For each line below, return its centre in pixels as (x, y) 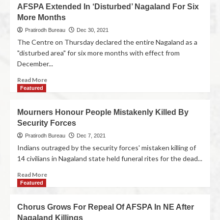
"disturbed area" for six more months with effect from (98, 53)
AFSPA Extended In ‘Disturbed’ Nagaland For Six (108, 7)
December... (35, 64)
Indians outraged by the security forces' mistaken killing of (107, 148)
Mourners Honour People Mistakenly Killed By (103, 112)
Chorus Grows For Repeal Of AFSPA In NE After (106, 207)
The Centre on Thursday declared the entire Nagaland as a (107, 42)
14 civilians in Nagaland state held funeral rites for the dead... (110, 158)
